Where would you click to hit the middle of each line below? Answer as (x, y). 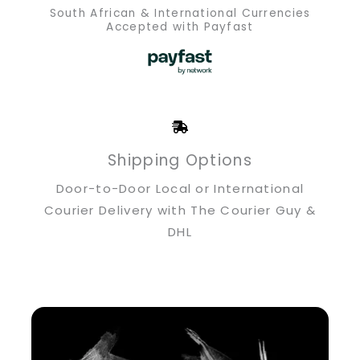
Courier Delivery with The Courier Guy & (180, 211)
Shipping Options (180, 161)
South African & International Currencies (180, 14)
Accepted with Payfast (180, 27)
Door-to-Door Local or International (180, 189)
